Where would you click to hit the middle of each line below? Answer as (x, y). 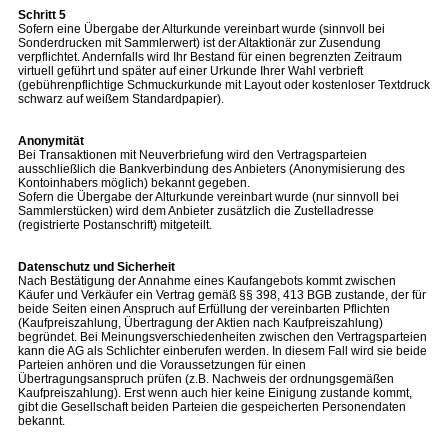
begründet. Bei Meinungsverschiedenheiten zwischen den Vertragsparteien (222, 337)
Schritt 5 (42, 15)
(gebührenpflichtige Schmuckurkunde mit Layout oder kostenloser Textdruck (224, 85)
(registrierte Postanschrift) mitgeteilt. (115, 225)
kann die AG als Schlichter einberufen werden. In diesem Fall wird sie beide (222, 351)
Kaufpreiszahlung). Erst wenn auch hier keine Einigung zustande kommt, (215, 393)
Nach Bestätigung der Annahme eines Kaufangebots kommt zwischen (207, 281)
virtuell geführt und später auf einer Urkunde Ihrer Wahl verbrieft (190, 71)
